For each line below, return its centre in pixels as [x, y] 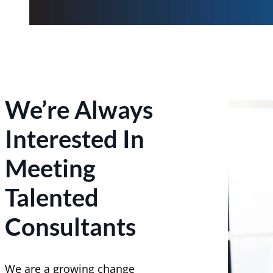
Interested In [75, 138]
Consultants [70, 226]
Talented [52, 197]
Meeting [50, 168]
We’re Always [79, 109]
